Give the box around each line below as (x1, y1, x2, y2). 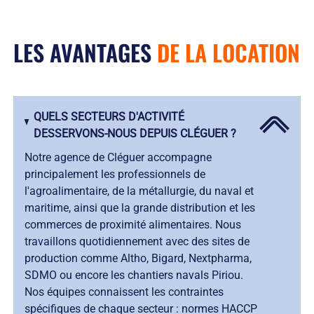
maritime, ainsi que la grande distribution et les (24, 201, 255, 215)
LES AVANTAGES (13, 36, 157, 69)
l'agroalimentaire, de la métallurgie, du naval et (24, 184, 254, 198)
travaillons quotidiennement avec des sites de (24, 235, 250, 249)
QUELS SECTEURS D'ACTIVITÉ (33, 110, 184, 124)
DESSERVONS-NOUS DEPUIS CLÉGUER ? (33, 127, 236, 141)
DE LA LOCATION (156, 36, 300, 69)
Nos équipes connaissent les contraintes (24, 285, 224, 299)
